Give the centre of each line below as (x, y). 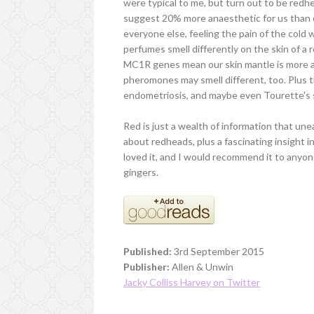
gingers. (141, 172)
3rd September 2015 (218, 251)
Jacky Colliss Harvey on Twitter (192, 282)
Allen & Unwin (202, 266)
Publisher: (147, 266)
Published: (148, 251)
